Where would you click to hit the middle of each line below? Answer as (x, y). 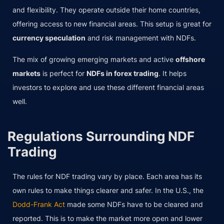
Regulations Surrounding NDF (101, 136)
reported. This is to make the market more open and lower (107, 218)
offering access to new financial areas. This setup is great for (112, 23)
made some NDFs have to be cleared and (134, 204)
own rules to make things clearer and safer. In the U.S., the (108, 190)
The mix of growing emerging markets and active (94, 59)
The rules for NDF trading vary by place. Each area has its (107, 176)
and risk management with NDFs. (141, 37)
